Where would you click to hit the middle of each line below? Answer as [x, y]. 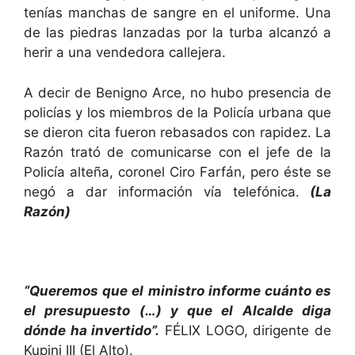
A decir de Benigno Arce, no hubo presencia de [177, 92]
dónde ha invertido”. [92, 330]
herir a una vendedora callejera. [125, 53]
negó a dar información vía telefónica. [162, 191]
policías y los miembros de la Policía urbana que [177, 112]
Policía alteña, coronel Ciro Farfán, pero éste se [177, 172]
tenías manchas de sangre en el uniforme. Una [177, 13]
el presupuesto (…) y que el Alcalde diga [177, 310]
